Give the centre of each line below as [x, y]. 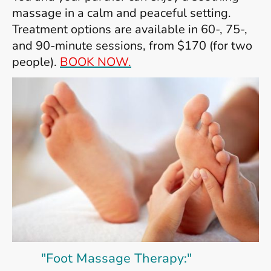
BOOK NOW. [96, 62]
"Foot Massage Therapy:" [102, 258]
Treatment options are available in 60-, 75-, [130, 29]
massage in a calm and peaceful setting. [122, 13]
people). [36, 62]
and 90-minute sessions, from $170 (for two [132, 45]
